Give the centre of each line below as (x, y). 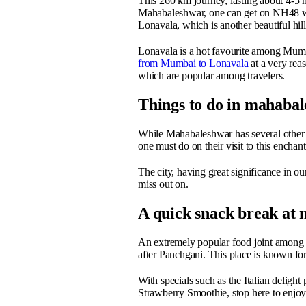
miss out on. (165, 184)
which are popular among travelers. (212, 76)
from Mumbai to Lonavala (193, 64)
